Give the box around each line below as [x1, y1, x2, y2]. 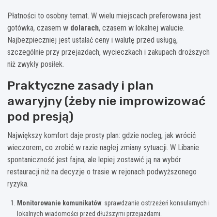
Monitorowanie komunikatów [17, 199, 101, 207]
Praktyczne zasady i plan [7, 78, 154, 93]
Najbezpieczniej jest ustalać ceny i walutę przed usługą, [7, 35, 178, 45]
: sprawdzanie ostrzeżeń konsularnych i [101, 199, 210, 207]
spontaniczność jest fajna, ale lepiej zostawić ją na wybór [7, 155, 181, 164]
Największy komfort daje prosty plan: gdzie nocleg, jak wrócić [7, 130, 196, 140]
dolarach [70, 23, 99, 32]
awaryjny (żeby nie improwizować [7, 93, 205, 108]
